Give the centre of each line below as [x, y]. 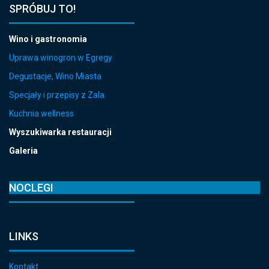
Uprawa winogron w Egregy [61, 57]
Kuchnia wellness [41, 113]
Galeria [23, 150]
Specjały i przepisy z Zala [57, 95]
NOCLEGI [31, 187]
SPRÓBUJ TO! [42, 8]
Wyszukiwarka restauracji [60, 132]
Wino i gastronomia [48, 39]
